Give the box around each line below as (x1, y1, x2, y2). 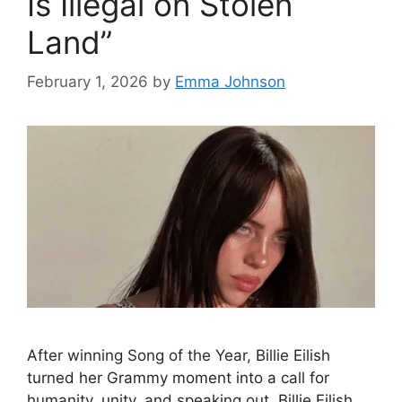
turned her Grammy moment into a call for (27, 369, 329, 388)
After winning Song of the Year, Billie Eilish (27, 346, 330, 365)
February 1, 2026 (27, 73, 148, 92)
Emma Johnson (175, 73, 285, 92)
